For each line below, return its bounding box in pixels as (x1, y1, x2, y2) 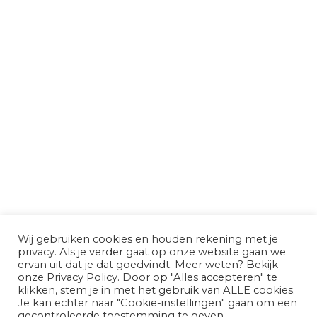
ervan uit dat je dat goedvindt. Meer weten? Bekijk (18, 258, 278, 271)
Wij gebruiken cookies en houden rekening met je (18, 232, 278, 246)
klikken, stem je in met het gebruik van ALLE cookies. (18, 283, 295, 296)
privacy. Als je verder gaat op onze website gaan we (18, 245, 286, 258)
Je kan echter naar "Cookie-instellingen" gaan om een (18, 296, 297, 309)
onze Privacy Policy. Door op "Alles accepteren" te (18, 270, 277, 284)
